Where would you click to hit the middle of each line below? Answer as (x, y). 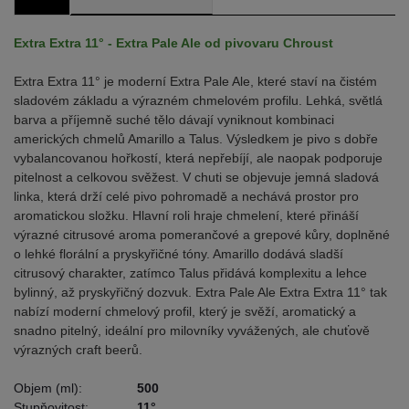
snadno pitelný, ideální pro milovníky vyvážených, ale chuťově (192, 330)
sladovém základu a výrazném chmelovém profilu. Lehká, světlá (198, 100)
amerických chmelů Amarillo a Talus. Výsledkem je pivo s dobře (196, 139)
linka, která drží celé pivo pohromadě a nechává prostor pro (186, 196)
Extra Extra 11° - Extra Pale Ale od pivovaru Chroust (173, 43)
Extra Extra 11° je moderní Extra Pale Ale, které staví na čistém (195, 81)
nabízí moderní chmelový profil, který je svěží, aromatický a (185, 311)
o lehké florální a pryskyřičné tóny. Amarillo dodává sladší (178, 254)
